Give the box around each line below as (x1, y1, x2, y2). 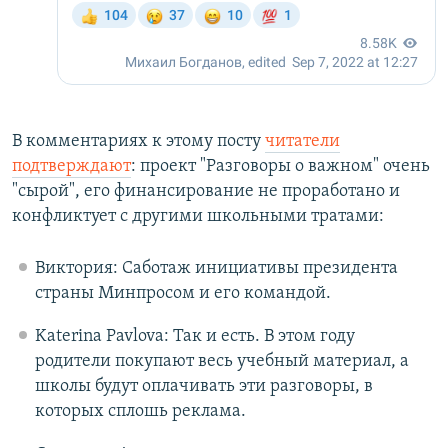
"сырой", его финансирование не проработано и (12, 182, 400, 202)
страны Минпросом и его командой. (34, 284, 331, 304)
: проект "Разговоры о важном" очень (131, 157, 430, 177)
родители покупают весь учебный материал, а (34, 352, 409, 372)
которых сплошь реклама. (34, 402, 246, 422)
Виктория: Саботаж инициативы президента (34, 259, 398, 279)
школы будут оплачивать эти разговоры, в (34, 377, 373, 397)
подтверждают (12, 157, 131, 177)
